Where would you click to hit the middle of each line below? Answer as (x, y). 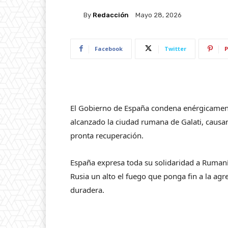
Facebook (109, 48)
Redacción (111, 15)
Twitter (175, 48)
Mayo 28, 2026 (159, 15)
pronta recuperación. (107, 135)
